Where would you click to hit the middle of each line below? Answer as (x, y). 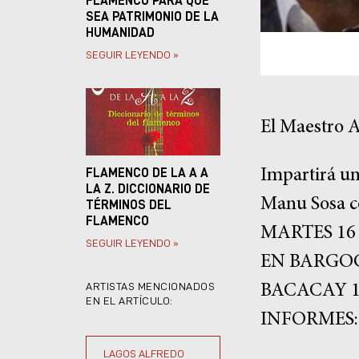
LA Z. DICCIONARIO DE (148, 190)
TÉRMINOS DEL (129, 206)
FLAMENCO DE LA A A (147, 173)
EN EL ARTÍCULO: (129, 301)
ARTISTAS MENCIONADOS (150, 286)
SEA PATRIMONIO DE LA (152, 17)
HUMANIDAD (120, 33)
